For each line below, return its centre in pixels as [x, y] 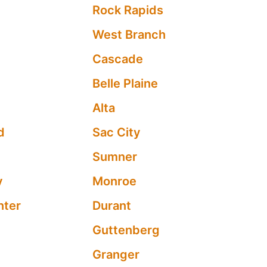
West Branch [129, 35]
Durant [112, 206]
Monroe [115, 181]
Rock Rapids [128, 10]
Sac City [117, 132]
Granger [116, 254]
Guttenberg [126, 230]
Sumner [115, 157]
